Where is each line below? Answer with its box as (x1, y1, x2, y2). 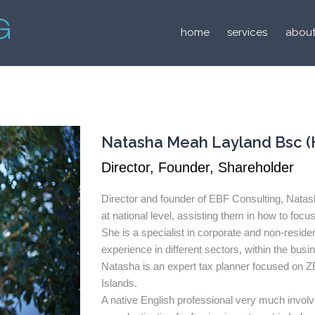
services (227, 25, 268, 39)
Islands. (101, 277, 137, 289)
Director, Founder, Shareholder (101, 160, 294, 175)
